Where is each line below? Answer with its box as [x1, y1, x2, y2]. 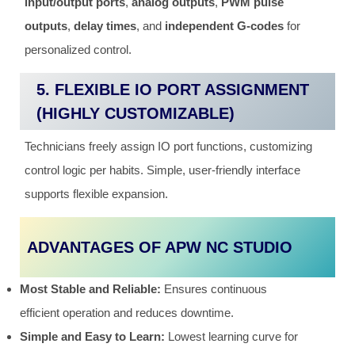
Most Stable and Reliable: [20, 281, 161, 296]
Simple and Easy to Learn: [20, 329, 165, 343]
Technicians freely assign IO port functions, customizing [25, 139, 313, 154]
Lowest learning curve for [165, 329, 298, 343]
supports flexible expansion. [25, 187, 169, 201]
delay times [74, 19, 137, 33]
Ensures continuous [161, 281, 267, 296]
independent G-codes [165, 19, 284, 33]
